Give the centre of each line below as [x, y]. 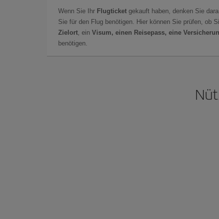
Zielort [68, 32]
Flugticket [112, 11]
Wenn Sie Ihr [77, 11]
